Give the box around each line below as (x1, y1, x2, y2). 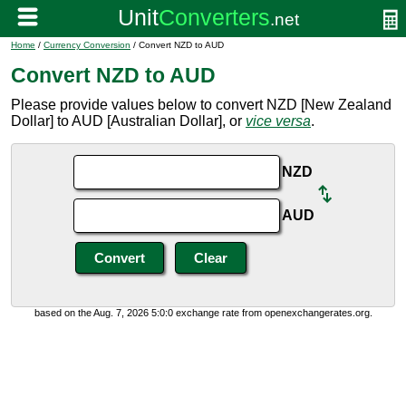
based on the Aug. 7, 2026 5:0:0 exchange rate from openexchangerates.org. (34, 307, 372, 318)
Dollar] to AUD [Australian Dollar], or (11, 113, 246, 129)
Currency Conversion (43, 40, 130, 50)
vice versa (246, 113, 311, 129)
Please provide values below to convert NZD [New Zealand (11, 97, 391, 112)
